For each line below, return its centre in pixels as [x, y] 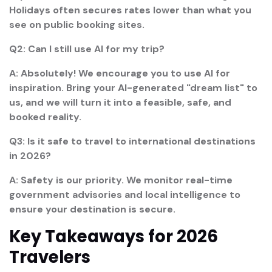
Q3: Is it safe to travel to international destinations [132, 141]
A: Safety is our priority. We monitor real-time [121, 180]
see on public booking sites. [77, 24]
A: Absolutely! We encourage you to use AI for [120, 73]
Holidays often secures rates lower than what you [130, 10]
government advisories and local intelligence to [125, 194]
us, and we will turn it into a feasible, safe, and [120, 102]
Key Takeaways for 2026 [114, 236]
